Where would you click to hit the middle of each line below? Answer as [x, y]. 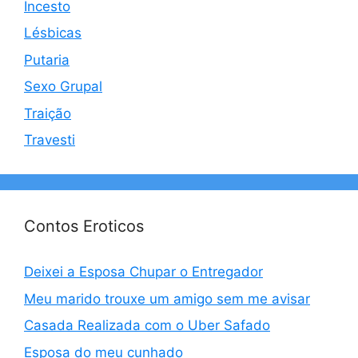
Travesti [50, 140]
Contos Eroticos [84, 226]
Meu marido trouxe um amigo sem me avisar [167, 298]
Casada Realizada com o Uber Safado [147, 325]
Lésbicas [53, 33]
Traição [48, 113]
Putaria [47, 60]
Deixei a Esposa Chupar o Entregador [143, 272]
